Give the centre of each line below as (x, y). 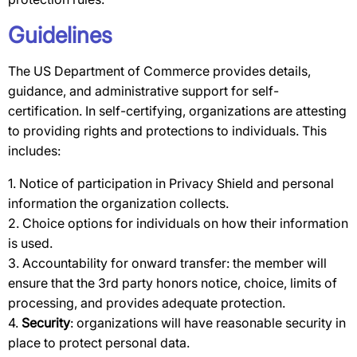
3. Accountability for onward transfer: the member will (167, 263)
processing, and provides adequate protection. (147, 303)
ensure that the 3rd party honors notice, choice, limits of (173, 283)
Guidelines (60, 35)
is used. (30, 243)
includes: (34, 151)
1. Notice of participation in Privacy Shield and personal (171, 183)
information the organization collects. (118, 203)
